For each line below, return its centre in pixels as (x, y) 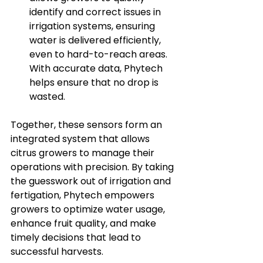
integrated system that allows (81, 139)
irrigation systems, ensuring (93, 26)
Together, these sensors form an (87, 125)
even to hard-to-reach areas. (100, 55)
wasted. (47, 97)
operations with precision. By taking (93, 167)
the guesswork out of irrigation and (92, 181)
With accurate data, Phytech (97, 69)
